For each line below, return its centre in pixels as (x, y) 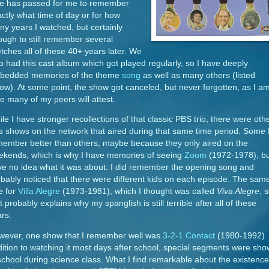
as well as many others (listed (198, 75)
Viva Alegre (238, 192)
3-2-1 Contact (189, 235)
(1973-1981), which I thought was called (138, 192)
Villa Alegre (39, 192)
